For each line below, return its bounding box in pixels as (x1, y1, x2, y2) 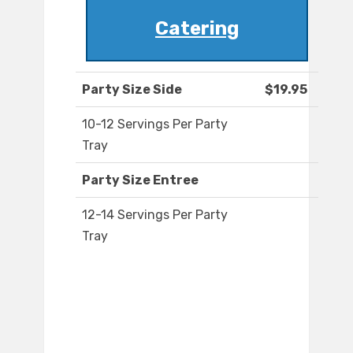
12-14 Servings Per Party (82, 207, 228, 223)
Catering (155, 17, 239, 40)
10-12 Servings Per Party (82, 117, 228, 132)
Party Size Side (82, 82, 182, 98)
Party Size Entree (82, 173, 199, 188)
